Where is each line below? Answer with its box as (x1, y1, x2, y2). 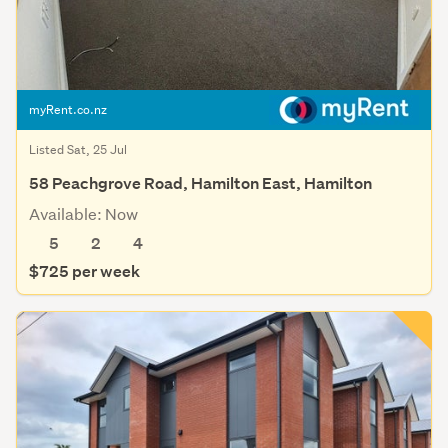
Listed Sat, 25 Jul (29, 140, 127, 158)
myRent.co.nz (29, 100, 107, 118)
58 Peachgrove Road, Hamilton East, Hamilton (29, 172, 372, 194)
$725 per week (29, 260, 140, 282)
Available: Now (29, 202, 138, 224)
